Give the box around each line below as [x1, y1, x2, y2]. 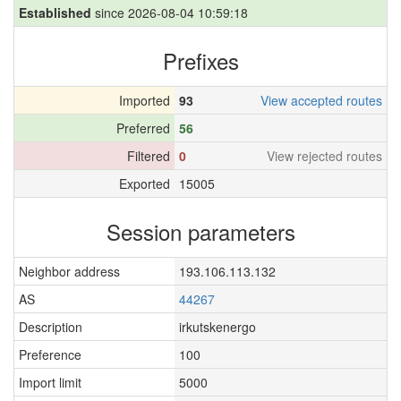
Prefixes [162, 45, 239, 76]
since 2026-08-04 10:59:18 [91, 4, 248, 21]
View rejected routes [267, 147, 382, 165]
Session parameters [106, 216, 295, 247]
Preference [19, 346, 81, 363]
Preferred [116, 119, 170, 137]
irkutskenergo [179, 318, 256, 336]
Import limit [19, 373, 81, 391]
